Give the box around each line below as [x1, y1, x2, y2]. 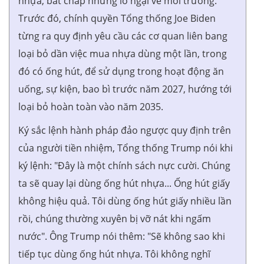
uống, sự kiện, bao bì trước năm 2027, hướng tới [18, 82, 232, 95]
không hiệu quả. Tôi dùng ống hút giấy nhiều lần [18, 194, 232, 207]
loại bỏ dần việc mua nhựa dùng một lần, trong [18, 47, 227, 60]
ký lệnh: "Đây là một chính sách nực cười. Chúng [18, 159, 230, 172]
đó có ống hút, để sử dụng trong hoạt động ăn [18, 64, 224, 78]
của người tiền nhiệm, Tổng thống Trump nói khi [18, 141, 233, 154]
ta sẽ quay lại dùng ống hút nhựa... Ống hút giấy [18, 176, 230, 190]
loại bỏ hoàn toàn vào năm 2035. [18, 100, 163, 113]
